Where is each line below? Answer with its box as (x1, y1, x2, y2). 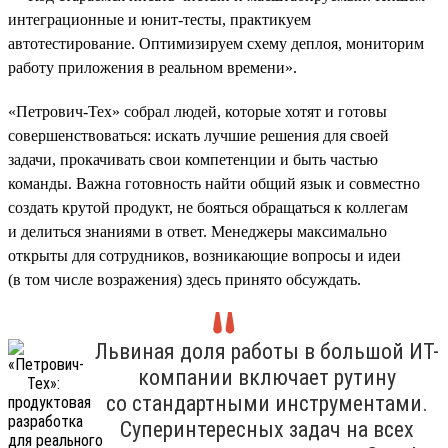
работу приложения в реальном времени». (8, 58, 297, 76)
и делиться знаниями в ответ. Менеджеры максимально (8, 222, 387, 240)
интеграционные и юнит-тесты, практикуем (8, 10, 311, 28)
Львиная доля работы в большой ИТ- (94, 338, 439, 364)
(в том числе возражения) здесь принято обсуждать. (8, 270, 361, 288)
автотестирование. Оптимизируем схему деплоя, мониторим (8, 34, 424, 52)
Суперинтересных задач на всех (119, 416, 414, 442)
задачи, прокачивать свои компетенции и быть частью (8, 150, 378, 168)
